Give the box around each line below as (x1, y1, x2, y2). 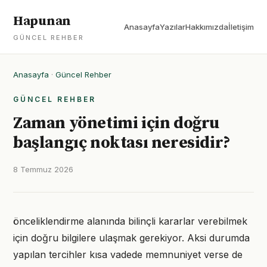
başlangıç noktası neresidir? (13, 132, 231, 153)
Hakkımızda (185, 22, 228, 32)
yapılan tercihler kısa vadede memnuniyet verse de (13, 249, 243, 260)
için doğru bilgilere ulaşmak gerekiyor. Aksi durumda (13, 232, 250, 244)
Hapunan (13, 13, 71, 29)
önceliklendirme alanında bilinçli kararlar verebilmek (13, 215, 247, 227)
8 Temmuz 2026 (13, 164, 73, 174)
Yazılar (160, 22, 185, 32)
